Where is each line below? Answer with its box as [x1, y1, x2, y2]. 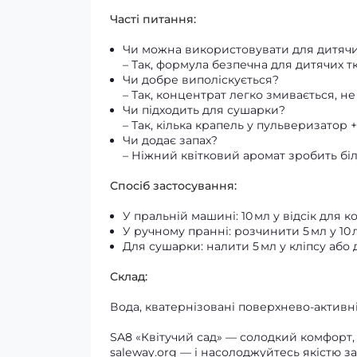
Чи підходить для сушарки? [123, 103, 285, 117]
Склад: [110, 269, 147, 284]
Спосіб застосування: [110, 178, 237, 193]
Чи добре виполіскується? [123, 73, 279, 87]
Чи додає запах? [123, 133, 218, 147]
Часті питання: [110, 12, 196, 26]
